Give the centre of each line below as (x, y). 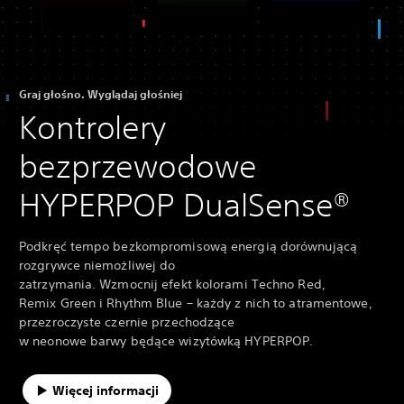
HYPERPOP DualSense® (188, 204)
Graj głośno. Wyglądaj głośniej (101, 93)
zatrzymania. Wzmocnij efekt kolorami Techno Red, (172, 284)
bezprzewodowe (138, 165)
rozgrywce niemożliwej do (97, 265)
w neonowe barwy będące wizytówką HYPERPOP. (166, 340)
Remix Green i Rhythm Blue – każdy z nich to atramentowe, (196, 303)
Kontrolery (92, 127)
